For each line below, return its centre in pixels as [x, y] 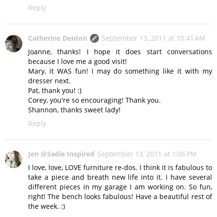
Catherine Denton [58, 38]
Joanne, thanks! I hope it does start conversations [120, 52]
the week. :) [46, 206]
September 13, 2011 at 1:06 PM [147, 154]
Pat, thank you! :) [55, 91]
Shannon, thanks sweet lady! [74, 110]
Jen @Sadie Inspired [61, 154]
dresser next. [49, 81]
